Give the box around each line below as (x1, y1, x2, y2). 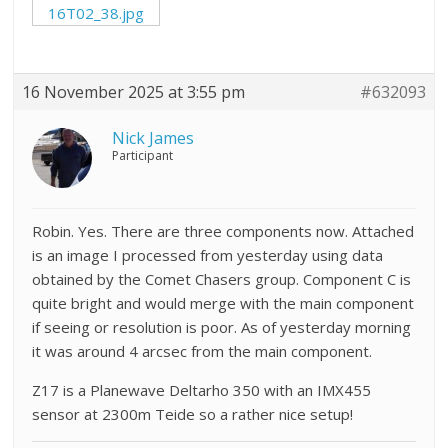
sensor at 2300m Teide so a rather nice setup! (32, 403, 354, 424)
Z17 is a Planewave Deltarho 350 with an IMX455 (32, 379, 372, 400)
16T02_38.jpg (48, 2, 145, 23)
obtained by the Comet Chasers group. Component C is (32, 268, 412, 289)
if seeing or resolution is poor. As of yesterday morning (32, 316, 412, 337)
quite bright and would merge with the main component (32, 292, 415, 313)
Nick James (112, 126, 195, 149)
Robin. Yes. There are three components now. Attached (32, 220, 415, 241)
